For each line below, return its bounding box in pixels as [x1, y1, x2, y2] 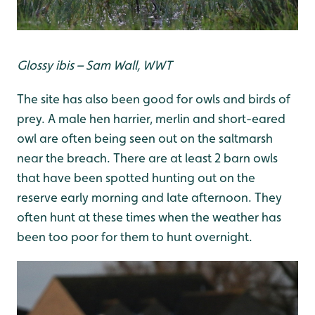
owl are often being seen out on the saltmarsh [17, 130, 273, 146]
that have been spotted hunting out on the [17, 169, 255, 185]
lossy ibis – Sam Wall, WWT [26, 57, 172, 72]
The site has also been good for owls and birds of [17, 91, 290, 106]
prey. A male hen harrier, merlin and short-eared [17, 110, 285, 126]
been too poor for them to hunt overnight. [17, 229, 252, 244]
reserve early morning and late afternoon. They [17, 189, 282, 205]
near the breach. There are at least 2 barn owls [17, 150, 278, 165]
